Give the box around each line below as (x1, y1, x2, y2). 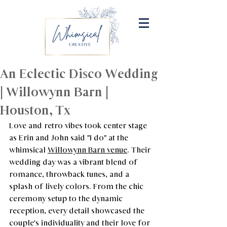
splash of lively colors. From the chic (9, 181, 145, 191)
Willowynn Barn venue (48, 145, 127, 155)
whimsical (9, 145, 48, 155)
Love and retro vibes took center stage (9, 121, 149, 130)
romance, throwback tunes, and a (9, 169, 131, 179)
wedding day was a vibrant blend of (9, 157, 139, 167)
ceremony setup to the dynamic (9, 194, 125, 203)
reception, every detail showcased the (9, 206, 146, 215)
